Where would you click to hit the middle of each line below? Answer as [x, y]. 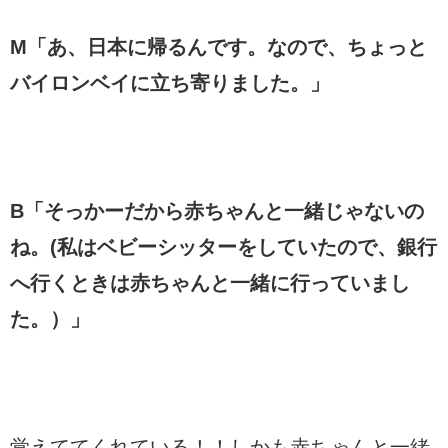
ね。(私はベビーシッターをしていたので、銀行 [223, 246]
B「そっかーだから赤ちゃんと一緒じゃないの [217, 210]
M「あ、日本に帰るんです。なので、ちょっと [218, 46]
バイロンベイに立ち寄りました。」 [170, 82]
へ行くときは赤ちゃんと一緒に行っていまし [210, 282]
